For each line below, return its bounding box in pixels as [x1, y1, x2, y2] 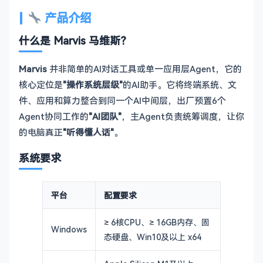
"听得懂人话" [63, 126, 114, 138]
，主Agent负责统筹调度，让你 [122, 110, 244, 122]
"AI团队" [89, 110, 122, 122]
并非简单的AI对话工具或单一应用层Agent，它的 [47, 63, 242, 75]
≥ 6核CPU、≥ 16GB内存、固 [104, 216, 210, 228]
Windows [51, 223, 87, 235]
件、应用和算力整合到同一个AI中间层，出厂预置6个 [19, 95, 226, 106]
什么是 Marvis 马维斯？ [19, 33, 131, 48]
